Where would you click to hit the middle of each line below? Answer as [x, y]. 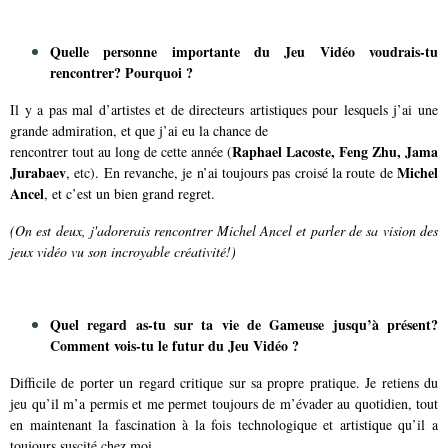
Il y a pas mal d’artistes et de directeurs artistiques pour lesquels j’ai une [224, 109]
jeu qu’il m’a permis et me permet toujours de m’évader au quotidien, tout [224, 403]
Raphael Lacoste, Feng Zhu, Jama [335, 151]
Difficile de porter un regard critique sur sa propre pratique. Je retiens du [224, 382]
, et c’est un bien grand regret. [129, 193]
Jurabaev [38, 172]
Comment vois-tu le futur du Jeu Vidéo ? [174, 345]
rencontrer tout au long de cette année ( [121, 151]
